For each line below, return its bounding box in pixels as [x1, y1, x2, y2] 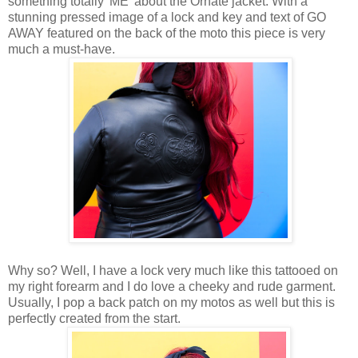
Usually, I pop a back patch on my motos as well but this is [8, 296, 335, 310]
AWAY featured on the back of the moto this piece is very [8, 26, 325, 41]
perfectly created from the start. [8, 312, 184, 326]
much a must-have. [8, 42, 118, 57]
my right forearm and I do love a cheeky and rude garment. [8, 280, 336, 294]
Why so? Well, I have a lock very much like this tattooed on [8, 264, 338, 278]
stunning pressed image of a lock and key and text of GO [8, 10, 326, 25]
